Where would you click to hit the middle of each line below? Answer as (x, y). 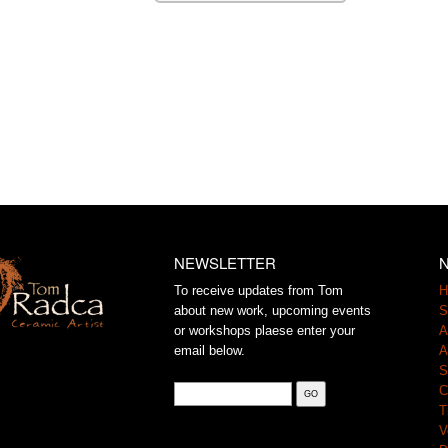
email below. (209, 350)
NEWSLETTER (225, 262)
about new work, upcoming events (272, 310)
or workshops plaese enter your (264, 330)
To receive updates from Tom (258, 290)
